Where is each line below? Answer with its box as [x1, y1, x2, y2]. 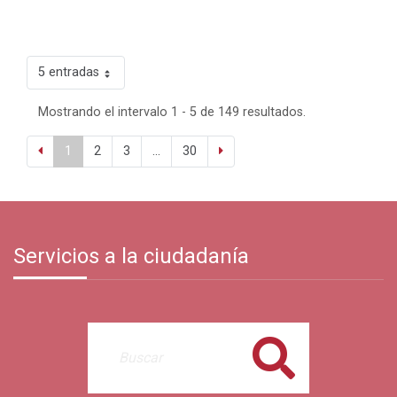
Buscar [253, 349, 296, 367]
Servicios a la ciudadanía [13, 244, 249, 269]
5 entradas [38, 65, 99, 81]
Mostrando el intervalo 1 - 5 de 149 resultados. [38, 105, 306, 121]
